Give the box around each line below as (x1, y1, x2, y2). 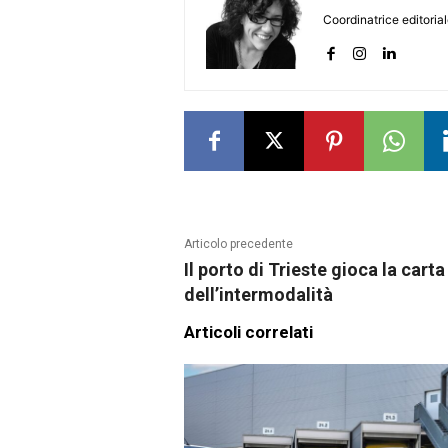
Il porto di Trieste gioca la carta (184, 259, 445, 281)
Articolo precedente (184, 237, 293, 252)
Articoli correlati (184, 322, 313, 343)
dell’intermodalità (184, 284, 333, 306)
